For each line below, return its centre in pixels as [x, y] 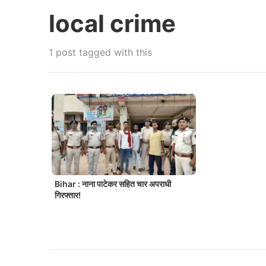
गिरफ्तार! [68, 195]
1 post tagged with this [100, 52]
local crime [112, 23]
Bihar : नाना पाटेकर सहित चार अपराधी [113, 184]
